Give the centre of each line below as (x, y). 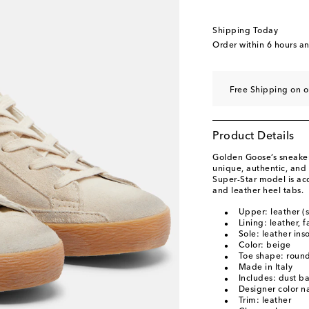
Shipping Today (245, 31)
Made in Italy (265, 268)
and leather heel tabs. (258, 191)
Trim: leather (265, 301)
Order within (240, 46)
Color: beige (265, 246)
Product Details (253, 137)
